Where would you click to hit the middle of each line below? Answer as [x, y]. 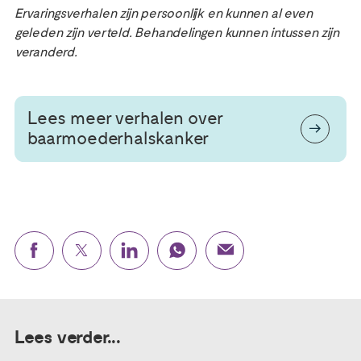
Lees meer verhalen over [125, 118]
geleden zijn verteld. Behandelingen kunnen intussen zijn [176, 33]
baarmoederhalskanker [118, 138]
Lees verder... [68, 338]
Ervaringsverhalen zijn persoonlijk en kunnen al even [163, 14]
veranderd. [46, 53]
